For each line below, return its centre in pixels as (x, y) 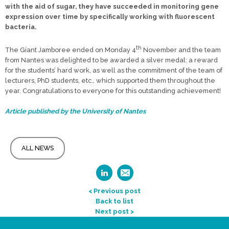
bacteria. (21, 27)
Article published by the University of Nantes (75, 111)
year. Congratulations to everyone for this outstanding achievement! (113, 90)
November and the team (181, 50)
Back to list (114, 201)
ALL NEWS (38, 148)
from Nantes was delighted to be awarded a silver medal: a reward (111, 60)
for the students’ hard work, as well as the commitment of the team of (114, 70)
